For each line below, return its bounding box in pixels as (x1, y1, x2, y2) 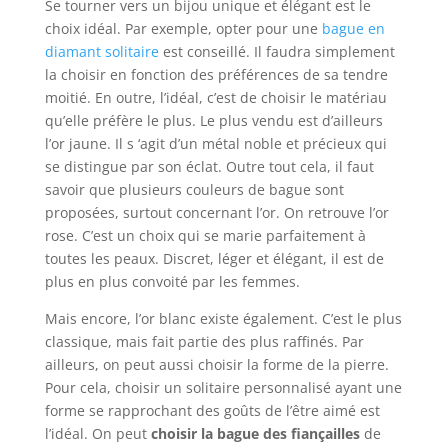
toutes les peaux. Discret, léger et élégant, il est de (44, 249, 384, 269)
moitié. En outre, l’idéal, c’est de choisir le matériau (44, 88, 387, 108)
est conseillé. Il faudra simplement (162, 42, 395, 62)
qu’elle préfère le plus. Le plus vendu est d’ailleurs (44, 111, 383, 131)
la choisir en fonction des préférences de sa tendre (44, 65, 388, 85)
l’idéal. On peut (44, 424, 151, 444)
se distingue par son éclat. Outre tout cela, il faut (44, 157, 374, 177)
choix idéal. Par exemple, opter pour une (44, 19, 322, 39)
